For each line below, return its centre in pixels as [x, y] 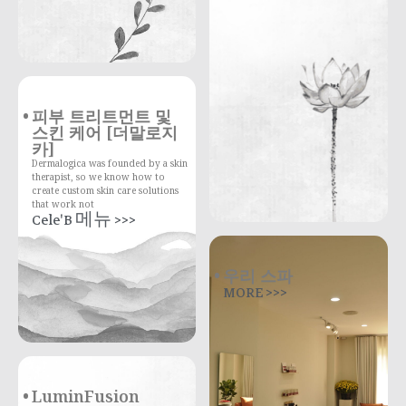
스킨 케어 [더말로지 [105, 133]
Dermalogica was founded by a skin [110, 164]
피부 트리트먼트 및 [101, 116]
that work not [63, 204]
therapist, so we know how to [98, 177]
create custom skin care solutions [105, 191]
